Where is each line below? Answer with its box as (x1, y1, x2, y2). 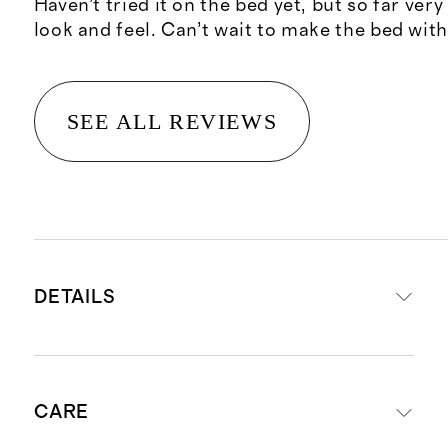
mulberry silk (59, 413, 192, 436)
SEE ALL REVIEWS (66, 108, 278, 134)
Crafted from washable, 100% (59, 381, 353, 404)
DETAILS (33, 287, 117, 307)
